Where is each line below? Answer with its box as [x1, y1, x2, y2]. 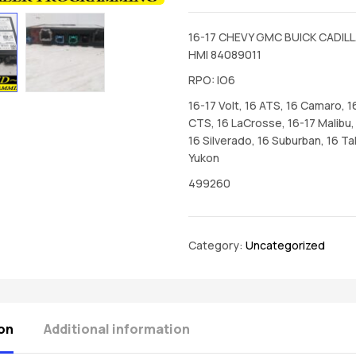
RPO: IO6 [188, 72, 235, 87]
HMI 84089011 [188, 47, 261, 62]
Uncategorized [245, 238, 325, 253]
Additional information [44, 320, 190, 338]
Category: [188, 238, 246, 253]
